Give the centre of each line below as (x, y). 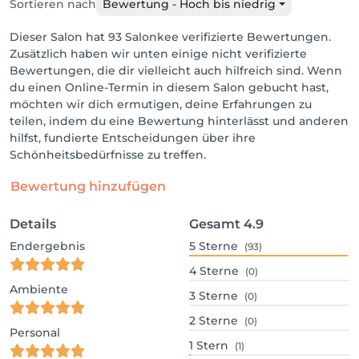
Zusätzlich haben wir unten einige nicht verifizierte (158, 54)
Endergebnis (47, 246)
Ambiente (39, 289)
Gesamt (215, 224)
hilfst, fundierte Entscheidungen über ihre (133, 138)
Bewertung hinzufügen (88, 186)
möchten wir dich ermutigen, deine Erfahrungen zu (161, 104)
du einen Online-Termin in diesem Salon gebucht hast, (169, 87)
